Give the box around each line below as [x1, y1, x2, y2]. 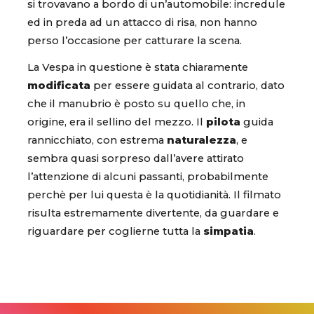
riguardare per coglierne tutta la [27, 224, 203, 238]
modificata [27, 78, 90, 92]
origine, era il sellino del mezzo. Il [27, 115, 206, 128]
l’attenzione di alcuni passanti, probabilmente [27, 170, 268, 183]
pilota [206, 115, 240, 128]
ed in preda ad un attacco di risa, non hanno [27, 16, 257, 29]
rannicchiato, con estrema [27, 133, 167, 146]
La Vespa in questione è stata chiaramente [27, 60, 248, 74]
